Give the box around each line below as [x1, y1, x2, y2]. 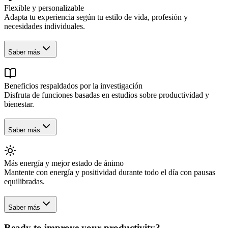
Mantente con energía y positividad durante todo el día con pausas [4, 168, 215, 177]
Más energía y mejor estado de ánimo [4, 159, 124, 168]
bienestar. [4, 99, 34, 108]
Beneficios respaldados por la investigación [4, 81, 142, 90]
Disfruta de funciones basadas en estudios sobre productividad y [4, 90, 209, 99]
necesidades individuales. [4, 22, 85, 31]
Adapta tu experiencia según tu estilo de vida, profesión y [4, 13, 188, 22]
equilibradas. [4, 177, 45, 186]
